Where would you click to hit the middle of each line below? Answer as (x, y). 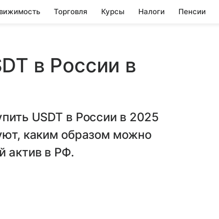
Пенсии (192, 11)
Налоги (152, 11)
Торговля (71, 11)
